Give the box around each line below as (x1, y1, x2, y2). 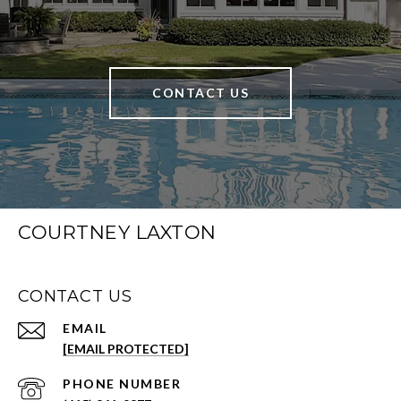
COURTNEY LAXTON (18, 220, 217, 243)
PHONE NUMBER (63, 375, 181, 391)
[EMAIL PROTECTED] (63, 340, 189, 356)
